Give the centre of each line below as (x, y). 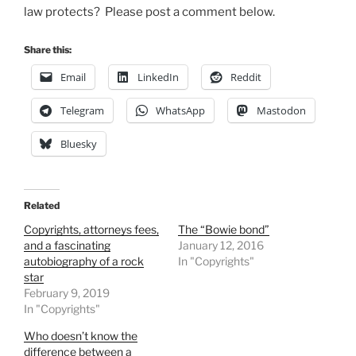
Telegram (82, 110)
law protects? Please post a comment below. (149, 12)
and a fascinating (67, 245)
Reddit (246, 77)
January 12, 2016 (221, 245)
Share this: (48, 49)
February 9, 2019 (67, 292)
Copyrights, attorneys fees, (91, 229)
